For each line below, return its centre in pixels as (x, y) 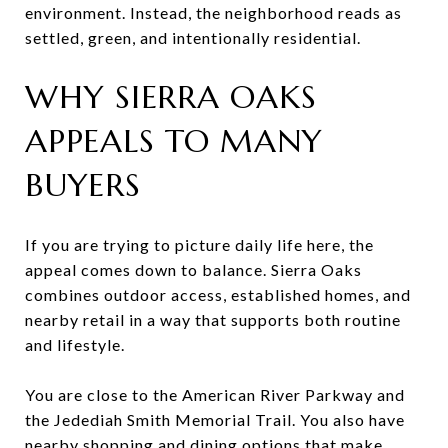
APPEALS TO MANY (174, 140)
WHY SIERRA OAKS (171, 96)
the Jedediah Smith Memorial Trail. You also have (215, 419)
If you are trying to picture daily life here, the (199, 244)
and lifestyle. (75, 344)
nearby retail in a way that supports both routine (213, 319)
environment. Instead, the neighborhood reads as (213, 12)
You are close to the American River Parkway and (215, 394)
